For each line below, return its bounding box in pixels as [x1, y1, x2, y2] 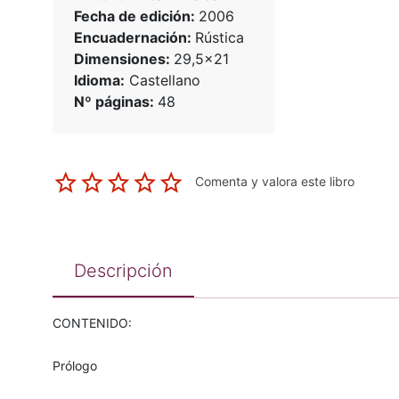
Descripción [73, 260, 173, 282]
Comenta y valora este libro [194, 174, 354, 190]
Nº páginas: [73, 93, 158, 111]
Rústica [194, 28, 244, 47]
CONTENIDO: [52, 315, 132, 331]
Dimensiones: [73, 50, 174, 69]
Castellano [124, 71, 200, 90]
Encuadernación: [73, 28, 195, 47]
